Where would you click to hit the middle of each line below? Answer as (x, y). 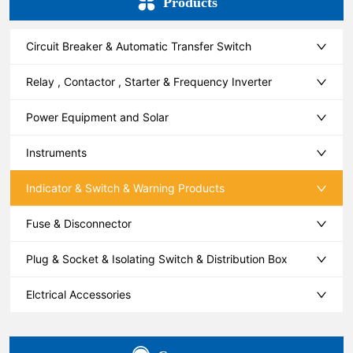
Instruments (57, 152)
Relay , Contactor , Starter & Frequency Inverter (149, 81)
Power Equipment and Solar (98, 117)
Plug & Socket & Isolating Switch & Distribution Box (157, 258)
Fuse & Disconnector (79, 223)
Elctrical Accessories (79, 294)
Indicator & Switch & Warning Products (126, 188)
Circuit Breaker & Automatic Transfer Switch (139, 46)
